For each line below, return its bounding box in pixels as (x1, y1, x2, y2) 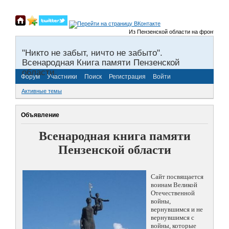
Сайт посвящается (151, 173, 203, 181)
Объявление (21, 111, 59, 119)
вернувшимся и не (151, 205, 203, 214)
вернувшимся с (151, 214, 194, 222)
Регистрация (109, 73, 146, 80)
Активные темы (21, 88, 62, 95)
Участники (47, 73, 77, 80)
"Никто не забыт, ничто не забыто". (22, 48, 163, 57)
